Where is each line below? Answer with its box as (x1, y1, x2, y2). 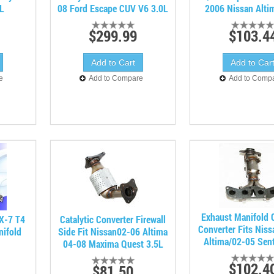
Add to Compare (89, 74, 144, 83)
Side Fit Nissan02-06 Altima (58, 225, 168, 238)
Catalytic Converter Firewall (60, 213, 166, 226)
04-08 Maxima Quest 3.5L (62, 237, 163, 250)
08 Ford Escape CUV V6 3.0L (57, 2, 169, 15)
